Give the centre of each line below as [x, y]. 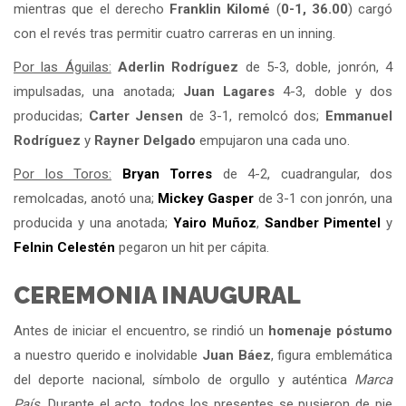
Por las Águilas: [63, 67]
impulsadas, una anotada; [98, 91]
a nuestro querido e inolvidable [108, 355]
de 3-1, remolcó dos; [255, 116]
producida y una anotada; [93, 222]
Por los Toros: [63, 174]
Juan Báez [236, 355]
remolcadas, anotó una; [86, 198]
